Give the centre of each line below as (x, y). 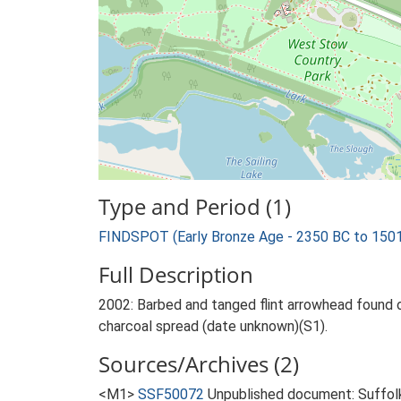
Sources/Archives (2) (199, 364)
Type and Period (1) (195, 206)
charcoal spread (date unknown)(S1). (213, 326)
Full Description (176, 274)
